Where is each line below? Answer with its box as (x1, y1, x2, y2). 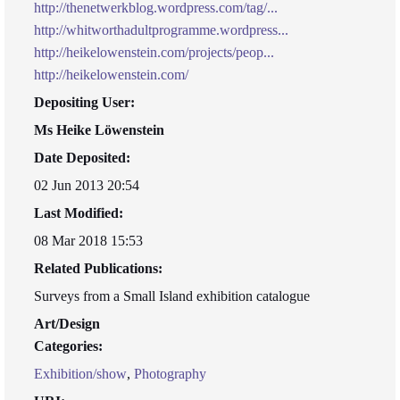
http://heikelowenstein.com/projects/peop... (34, 45, 274, 60)
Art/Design (34, 316, 100, 331)
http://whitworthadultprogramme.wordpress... (34, 22, 288, 37)
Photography (134, 366, 206, 381)
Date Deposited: (34, 150, 130, 165)
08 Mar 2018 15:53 (34, 233, 143, 248)
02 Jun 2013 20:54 (34, 178, 139, 193)
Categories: (34, 338, 103, 354)
